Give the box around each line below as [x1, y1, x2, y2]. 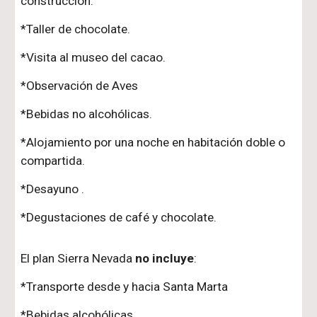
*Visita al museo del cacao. [21, 50, 166, 64]
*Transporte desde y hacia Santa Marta [21, 279, 229, 294]
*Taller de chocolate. [21, 22, 131, 36]
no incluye [135, 251, 195, 265]
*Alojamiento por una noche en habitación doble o [21, 135, 286, 149]
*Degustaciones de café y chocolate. [21, 210, 217, 224]
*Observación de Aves [21, 79, 139, 93]
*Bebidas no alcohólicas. [21, 107, 153, 121]
